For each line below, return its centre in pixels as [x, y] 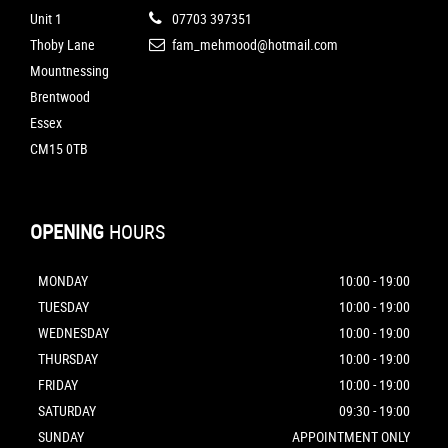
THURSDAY [68, 359]
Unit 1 [46, 19]
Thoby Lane [62, 45]
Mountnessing [69, 71]
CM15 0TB [59, 149]
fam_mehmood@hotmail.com [255, 45]
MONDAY [63, 281]
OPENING [67, 232]
